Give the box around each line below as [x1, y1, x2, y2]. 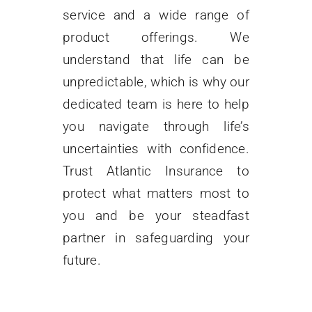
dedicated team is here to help [62, 95, 250, 112]
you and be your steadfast [62, 207, 250, 224]
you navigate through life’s [62, 118, 250, 134]
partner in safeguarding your [62, 229, 250, 246]
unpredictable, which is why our [62, 73, 250, 90]
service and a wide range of [62, 6, 250, 23]
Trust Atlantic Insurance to [62, 162, 250, 179]
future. [62, 251, 101, 268]
